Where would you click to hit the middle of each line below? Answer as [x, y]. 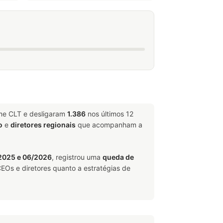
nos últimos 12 [110, 114]
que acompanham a [109, 125]
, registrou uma [77, 157]
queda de [118, 157]
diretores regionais [43, 125]
